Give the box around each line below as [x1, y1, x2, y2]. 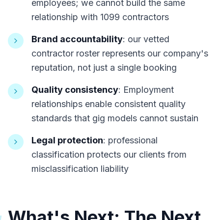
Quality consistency [31, 84, 118, 95]
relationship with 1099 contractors [31, 12, 169, 22]
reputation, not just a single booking [31, 62, 177, 73]
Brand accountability [31, 34, 123, 44]
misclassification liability [31, 164, 129, 174]
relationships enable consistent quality [31, 99, 186, 109]
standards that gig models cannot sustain [31, 113, 198, 123]
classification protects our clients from [31, 149, 187, 160]
